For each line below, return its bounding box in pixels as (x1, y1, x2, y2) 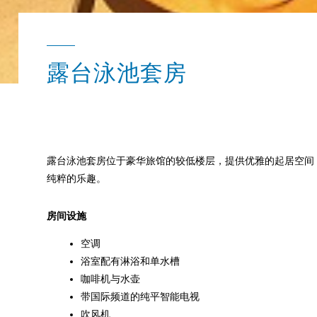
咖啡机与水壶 (81, 273, 140, 285)
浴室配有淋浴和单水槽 (81, 255, 180, 267)
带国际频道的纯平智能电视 (81, 291, 200, 303)
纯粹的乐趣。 (47, 173, 106, 185)
